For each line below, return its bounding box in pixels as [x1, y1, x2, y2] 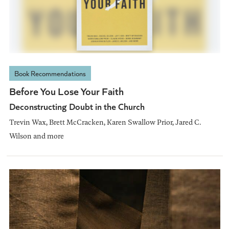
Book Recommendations [14, 68, 86, 78]
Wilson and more [9, 130, 64, 141]
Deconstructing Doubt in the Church [9, 99, 145, 112]
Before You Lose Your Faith [9, 83, 124, 98]
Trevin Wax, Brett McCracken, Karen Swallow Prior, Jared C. [9, 116, 201, 127]
